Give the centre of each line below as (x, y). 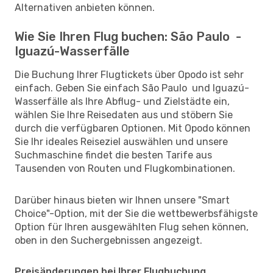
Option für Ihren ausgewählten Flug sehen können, (132, 227)
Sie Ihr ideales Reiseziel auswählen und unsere (121, 141)
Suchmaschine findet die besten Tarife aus (113, 155)
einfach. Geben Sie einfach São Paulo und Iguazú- (132, 88)
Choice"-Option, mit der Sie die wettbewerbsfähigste (136, 213)
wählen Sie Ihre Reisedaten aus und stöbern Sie (124, 115)
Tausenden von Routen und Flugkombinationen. (125, 168)
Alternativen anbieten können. (85, 7)
